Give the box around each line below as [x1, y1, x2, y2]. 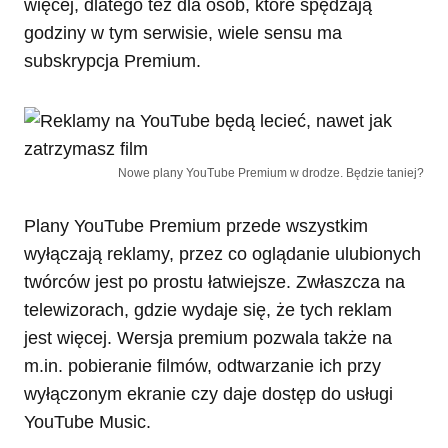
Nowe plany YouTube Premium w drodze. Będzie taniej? [118, 166, 424, 181]
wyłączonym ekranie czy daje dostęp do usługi [24, 384, 393, 405]
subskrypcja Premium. [24, 51, 201, 72]
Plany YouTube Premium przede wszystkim [24, 216, 368, 237]
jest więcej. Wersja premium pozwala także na [24, 328, 392, 349]
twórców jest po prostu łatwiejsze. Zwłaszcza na [24, 272, 405, 293]
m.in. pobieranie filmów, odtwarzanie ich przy [24, 356, 381, 377]
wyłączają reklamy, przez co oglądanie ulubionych [24, 244, 421, 265]
